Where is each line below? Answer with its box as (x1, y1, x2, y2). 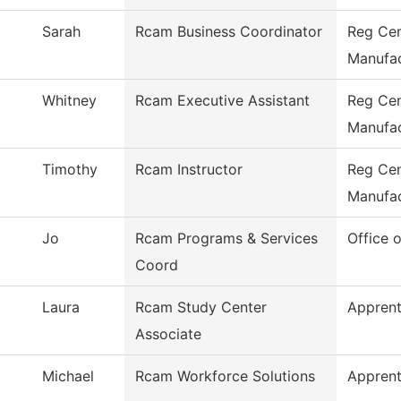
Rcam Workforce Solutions (135, 367, 315, 386)
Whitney (42, 91, 97, 110)
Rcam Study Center (135, 298, 267, 317)
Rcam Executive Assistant (135, 91, 310, 110)
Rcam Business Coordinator (135, 22, 322, 41)
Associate (135, 325, 201, 344)
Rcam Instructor (135, 160, 243, 179)
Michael (42, 367, 94, 386)
